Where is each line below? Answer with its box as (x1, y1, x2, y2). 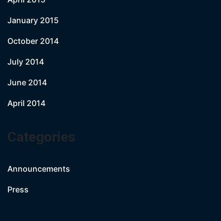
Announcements (7, 164, 70, 174)
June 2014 (7, 77, 47, 87)
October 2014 (7, 36, 59, 46)
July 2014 (7, 57, 44, 67)
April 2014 (7, 98, 45, 108)
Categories (7, 129, 75, 145)
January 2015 (7, 15, 59, 25)
